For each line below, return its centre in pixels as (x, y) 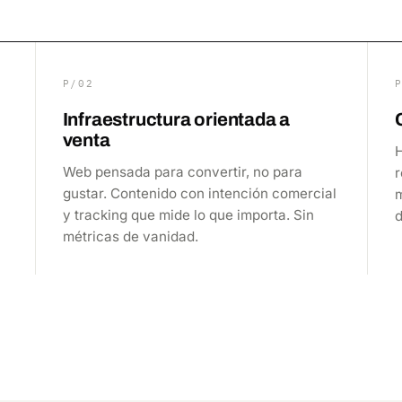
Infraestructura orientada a (176, 119)
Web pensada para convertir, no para (182, 171)
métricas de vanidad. (130, 236)
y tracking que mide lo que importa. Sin (188, 214)
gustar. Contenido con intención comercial (199, 193)
